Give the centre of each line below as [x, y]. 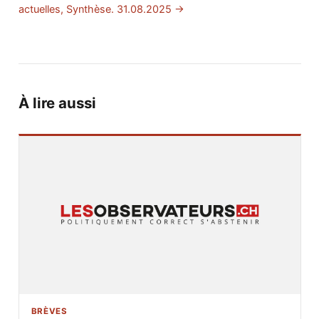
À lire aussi [57, 103]
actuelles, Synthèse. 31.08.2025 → [101, 9]
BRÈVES [49, 311]
